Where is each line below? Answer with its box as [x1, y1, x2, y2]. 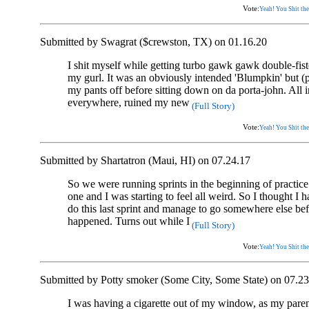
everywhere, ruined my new [68, 97, 190, 109]
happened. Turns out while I [68, 215, 190, 228]
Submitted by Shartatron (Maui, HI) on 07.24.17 [40, 154, 250, 167]
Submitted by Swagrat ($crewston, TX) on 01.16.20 [40, 36, 267, 48]
